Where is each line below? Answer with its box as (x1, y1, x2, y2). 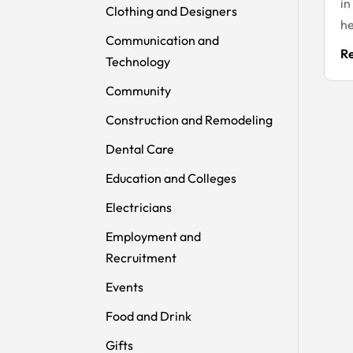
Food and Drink (106, 307, 192, 324)
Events (106, 278, 144, 295)
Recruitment (106, 249, 177, 266)
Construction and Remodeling (106, 111, 273, 128)
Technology (106, 53, 171, 69)
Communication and (106, 32, 220, 48)
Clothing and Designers (106, 2, 238, 19)
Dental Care (106, 140, 175, 157)
